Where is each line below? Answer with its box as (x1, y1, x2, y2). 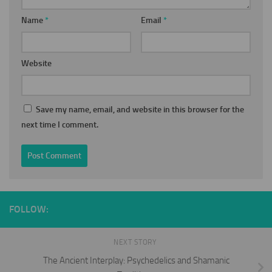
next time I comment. (21, 120, 98, 131)
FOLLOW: (9, 203, 49, 216)
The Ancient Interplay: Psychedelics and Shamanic (42, 254, 229, 266)
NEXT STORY (114, 238, 158, 247)
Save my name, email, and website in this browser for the (36, 104, 244, 115)
